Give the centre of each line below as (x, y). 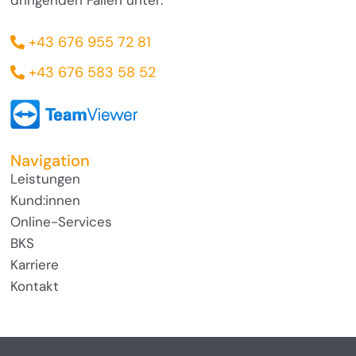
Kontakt (35, 286)
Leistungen (46, 178)
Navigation (50, 160)
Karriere (35, 264)
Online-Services (62, 221)
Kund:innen (46, 200)
